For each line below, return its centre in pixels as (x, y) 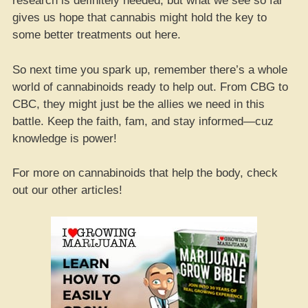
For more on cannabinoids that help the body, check (145, 173)
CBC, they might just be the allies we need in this (139, 104)
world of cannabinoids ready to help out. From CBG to (150, 87)
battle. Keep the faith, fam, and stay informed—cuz (143, 121)
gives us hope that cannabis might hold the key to (140, 18)
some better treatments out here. (97, 35)
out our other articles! (67, 190)
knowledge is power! (65, 138)
